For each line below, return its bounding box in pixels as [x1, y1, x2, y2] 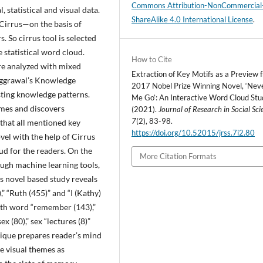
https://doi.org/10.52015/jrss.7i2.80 [131, 128, 255, 138]
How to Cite [131, 55, 173, 65]
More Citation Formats [140, 151, 217, 161]
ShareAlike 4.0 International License [131, 15, 254, 25]
